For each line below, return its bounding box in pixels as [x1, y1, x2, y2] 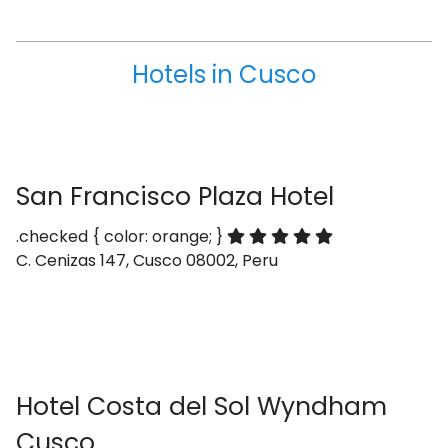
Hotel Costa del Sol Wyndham [16, 389, 387, 424]
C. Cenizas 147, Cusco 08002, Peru [16, 249, 278, 272]
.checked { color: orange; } [16, 225, 227, 248]
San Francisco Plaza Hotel [16, 179, 334, 214]
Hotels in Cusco [132, 58, 316, 91]
